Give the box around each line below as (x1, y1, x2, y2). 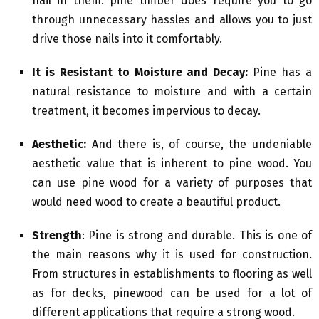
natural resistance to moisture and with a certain (32, 84, 312, 98)
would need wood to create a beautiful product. (32, 194, 281, 209)
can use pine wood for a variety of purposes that (32, 175, 312, 189)
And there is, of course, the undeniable (86, 137, 312, 151)
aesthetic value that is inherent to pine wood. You (32, 156, 312, 170)
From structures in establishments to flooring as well (32, 266, 312, 281)
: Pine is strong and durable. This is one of (82, 228, 312, 242)
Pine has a (248, 65, 313, 79)
